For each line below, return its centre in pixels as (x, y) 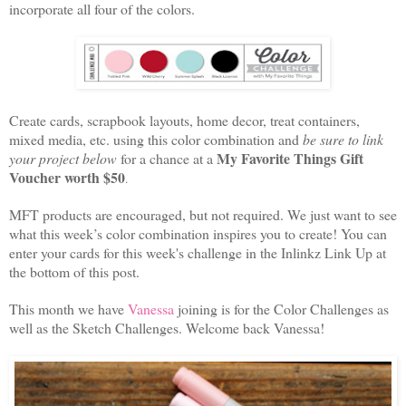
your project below (63, 159)
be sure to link (343, 140)
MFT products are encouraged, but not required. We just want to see (203, 215)
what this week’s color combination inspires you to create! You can (198, 234)
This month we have (68, 309)
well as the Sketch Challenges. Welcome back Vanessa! (167, 328)
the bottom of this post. (74, 272)
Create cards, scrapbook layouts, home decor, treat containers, (184, 121)
